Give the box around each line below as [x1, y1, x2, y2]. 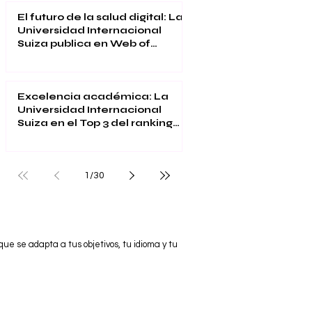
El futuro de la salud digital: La [17, 10, 183, 23]
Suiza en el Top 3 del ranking [17, 116, 173, 129]
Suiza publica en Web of [17, 37, 150, 49]
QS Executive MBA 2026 [17, 130, 149, 142]
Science [17, 50, 63, 63]
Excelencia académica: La [17, 90, 169, 102]
